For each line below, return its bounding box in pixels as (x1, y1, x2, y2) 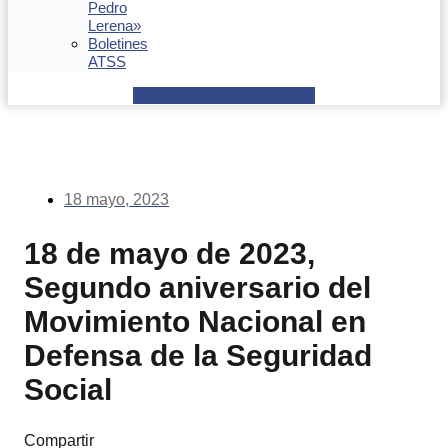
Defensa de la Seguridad (24, 338, 372, 372)
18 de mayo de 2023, (24, 236, 315, 270)
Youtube (198, 87, 251, 104)
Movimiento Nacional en (24, 304, 366, 338)
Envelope (255, 87, 315, 104)
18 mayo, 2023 (64, 191, 169, 208)
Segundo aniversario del (24, 270, 371, 304)
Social (24, 372, 112, 406)
